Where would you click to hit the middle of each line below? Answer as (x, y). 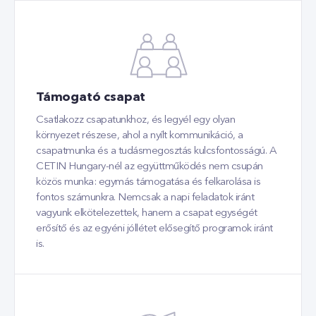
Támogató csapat (91, 97)
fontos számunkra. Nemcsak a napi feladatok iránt (145, 197)
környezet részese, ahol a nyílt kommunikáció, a (140, 135)
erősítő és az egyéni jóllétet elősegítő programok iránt (154, 229)
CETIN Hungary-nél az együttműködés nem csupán (150, 166)
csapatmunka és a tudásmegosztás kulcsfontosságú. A (156, 151)
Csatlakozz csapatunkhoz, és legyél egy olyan (135, 120)
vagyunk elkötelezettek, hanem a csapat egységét (147, 213)
